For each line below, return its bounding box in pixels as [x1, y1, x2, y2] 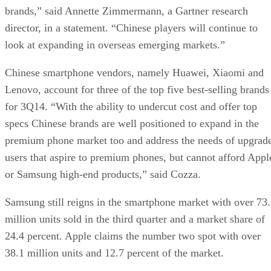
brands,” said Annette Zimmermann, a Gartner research [5, 4, 248, 17]
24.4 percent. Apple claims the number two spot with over [5, 229, 261, 242]
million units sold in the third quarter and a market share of [5, 212, 265, 225]
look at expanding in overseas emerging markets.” [5, 38, 225, 51]
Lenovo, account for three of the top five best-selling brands [5, 83, 269, 96]
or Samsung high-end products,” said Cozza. [5, 168, 201, 180]
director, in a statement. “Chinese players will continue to [5, 21, 258, 34]
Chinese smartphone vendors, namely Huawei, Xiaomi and [5, 66, 264, 79]
